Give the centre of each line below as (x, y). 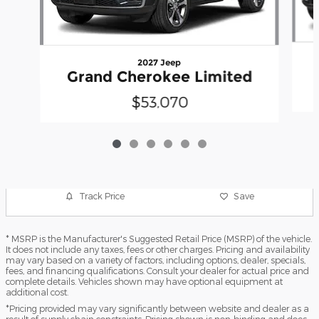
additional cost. (37, 292)
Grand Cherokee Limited (159, 76)
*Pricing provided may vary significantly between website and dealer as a (157, 308)
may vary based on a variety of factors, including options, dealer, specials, (156, 260)
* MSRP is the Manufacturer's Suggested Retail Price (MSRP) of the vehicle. (159, 238)
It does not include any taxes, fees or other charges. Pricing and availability (158, 249)
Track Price (102, 196)
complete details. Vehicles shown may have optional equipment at (144, 281)
